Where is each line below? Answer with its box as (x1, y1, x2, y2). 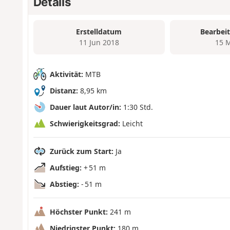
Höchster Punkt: (49, 206, 108, 217)
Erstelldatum (76, 27, 122, 37)
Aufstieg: (49, 162, 82, 172)
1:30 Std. (121, 102, 155, 112)
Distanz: (49, 85, 78, 95)
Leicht (120, 118, 143, 128)
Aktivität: (49, 69, 83, 80)
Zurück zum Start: (49, 146, 113, 156)
